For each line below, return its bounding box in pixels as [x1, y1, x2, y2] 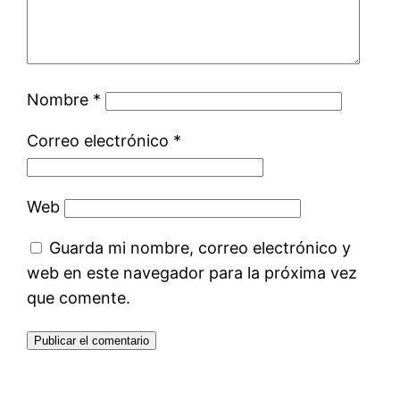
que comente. [27, 287, 131, 307]
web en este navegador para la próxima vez [27, 262, 358, 282]
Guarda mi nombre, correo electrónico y [49, 237, 352, 257]
